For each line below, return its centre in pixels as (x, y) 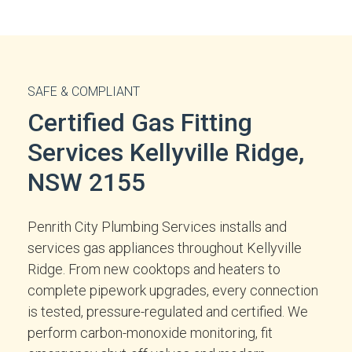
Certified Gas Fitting (140, 123)
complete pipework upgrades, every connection (173, 290)
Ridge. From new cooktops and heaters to (154, 269)
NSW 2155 (86, 182)
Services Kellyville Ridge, (166, 152)
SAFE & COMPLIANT (84, 92)
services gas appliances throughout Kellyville (165, 248)
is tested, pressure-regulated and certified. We (168, 312)
